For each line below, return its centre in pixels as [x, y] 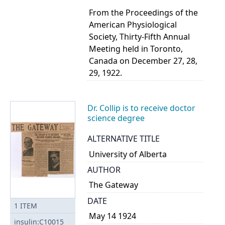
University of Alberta [128, 154]
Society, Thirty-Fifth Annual [140, 36]
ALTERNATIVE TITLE [124, 139]
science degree [116, 118]
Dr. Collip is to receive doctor [141, 108]
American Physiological [133, 24]
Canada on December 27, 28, [143, 61]
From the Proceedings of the [144, 12]
